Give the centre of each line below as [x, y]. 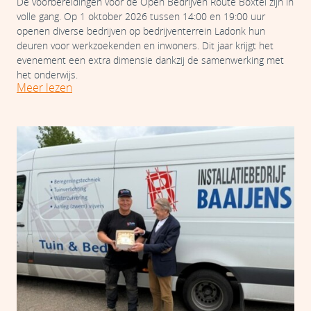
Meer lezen [44, 87]
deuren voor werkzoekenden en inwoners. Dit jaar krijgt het [145, 45]
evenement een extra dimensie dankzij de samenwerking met [150, 60]
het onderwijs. [47, 75]
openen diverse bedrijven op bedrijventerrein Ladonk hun [141, 31]
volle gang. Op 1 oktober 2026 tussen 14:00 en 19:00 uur [141, 16]
